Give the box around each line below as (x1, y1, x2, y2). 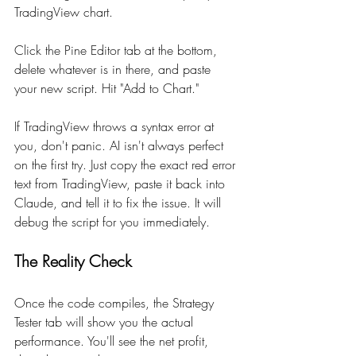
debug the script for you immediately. (14, 212, 210, 230)
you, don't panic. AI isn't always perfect (14, 136, 227, 154)
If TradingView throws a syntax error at (14, 117, 218, 135)
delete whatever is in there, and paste (14, 60, 215, 78)
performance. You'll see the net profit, (14, 331, 212, 350)
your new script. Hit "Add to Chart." (14, 79, 199, 97)
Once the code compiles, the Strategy (14, 293, 218, 311)
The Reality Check (14, 250, 132, 272)
